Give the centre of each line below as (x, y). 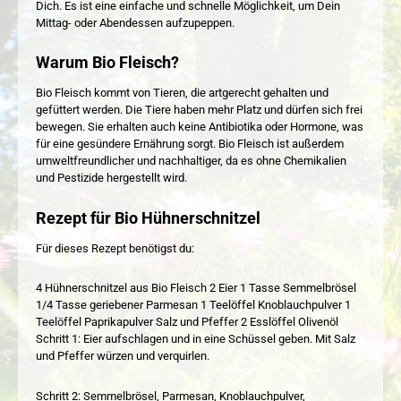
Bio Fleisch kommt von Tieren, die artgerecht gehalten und (182, 93)
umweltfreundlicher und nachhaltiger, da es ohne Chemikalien (191, 161)
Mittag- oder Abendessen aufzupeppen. (135, 22)
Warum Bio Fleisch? (107, 63)
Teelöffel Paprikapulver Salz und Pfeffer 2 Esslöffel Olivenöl (187, 322)
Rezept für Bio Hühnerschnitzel (148, 218)
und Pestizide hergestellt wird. (111, 178)
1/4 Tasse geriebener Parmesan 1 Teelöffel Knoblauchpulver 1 (193, 305)
